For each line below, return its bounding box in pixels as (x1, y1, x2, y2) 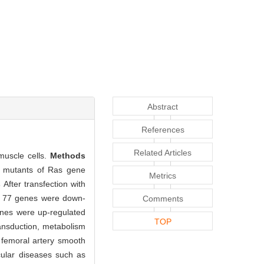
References (141, 124, 184, 134)
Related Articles (134, 147, 192, 157)
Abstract (147, 101, 178, 111)
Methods (50, 150, 86, 160)
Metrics (149, 170, 176, 180)
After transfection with (4, 179, 86, 189)
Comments (142, 193, 183, 203)
